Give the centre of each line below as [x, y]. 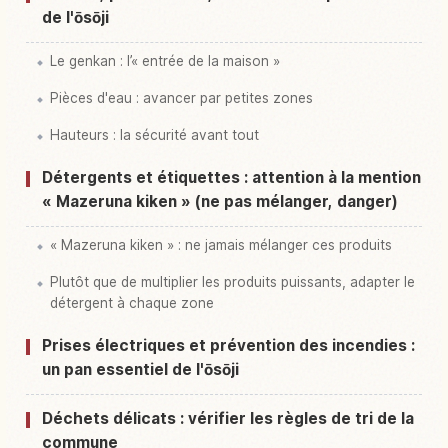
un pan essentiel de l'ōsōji [140, 369]
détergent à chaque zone [132, 302]
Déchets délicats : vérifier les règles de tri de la [228, 418]
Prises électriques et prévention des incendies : [228, 345]
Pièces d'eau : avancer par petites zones [181, 97]
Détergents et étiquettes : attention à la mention [231, 177]
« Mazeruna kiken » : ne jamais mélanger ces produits [221, 244]
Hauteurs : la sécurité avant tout [154, 134]
